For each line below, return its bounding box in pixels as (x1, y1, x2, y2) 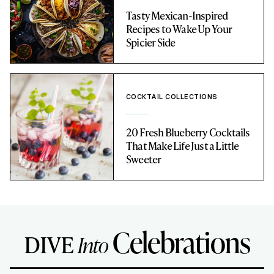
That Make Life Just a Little (125, 138, 239, 154)
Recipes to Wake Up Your (125, 21, 232, 37)
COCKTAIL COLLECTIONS (125, 93, 218, 102)
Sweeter (125, 152, 161, 167)
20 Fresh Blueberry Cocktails (125, 125, 250, 140)
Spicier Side (125, 35, 176, 50)
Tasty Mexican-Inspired (125, 8, 228, 23)
